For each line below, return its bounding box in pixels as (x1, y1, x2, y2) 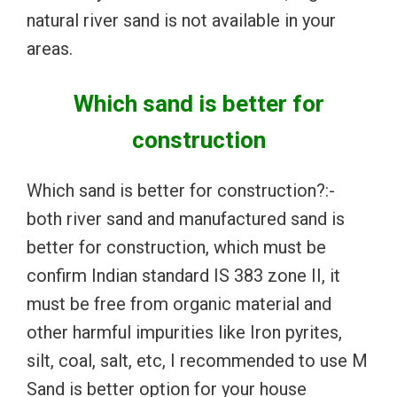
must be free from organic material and (27, 292, 331, 315)
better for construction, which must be (27, 236, 326, 258)
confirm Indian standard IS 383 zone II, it (27, 264, 340, 286)
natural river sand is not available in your (27, 9, 336, 31)
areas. (27, 37, 73, 59)
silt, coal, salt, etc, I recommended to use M (27, 349, 368, 371)
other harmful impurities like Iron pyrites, (27, 321, 342, 343)
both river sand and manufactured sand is (27, 207, 345, 230)
